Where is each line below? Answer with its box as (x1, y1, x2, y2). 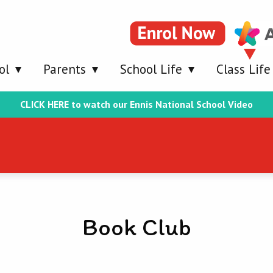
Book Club (82, 212, 191, 241)
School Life (120, 61, 182, 77)
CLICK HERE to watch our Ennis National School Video (20, 98, 253, 110)
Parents (43, 61, 86, 77)
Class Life (216, 61, 271, 77)
